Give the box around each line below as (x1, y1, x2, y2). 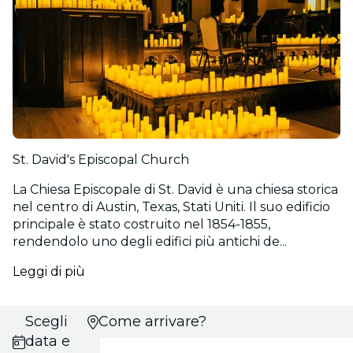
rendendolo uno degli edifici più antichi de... (13, 234, 287, 250)
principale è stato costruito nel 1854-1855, (13, 217, 270, 232)
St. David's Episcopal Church (13, 152, 189, 168)
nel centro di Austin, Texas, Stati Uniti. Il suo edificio (13, 199, 330, 215)
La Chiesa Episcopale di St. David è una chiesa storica (13, 182, 338, 198)
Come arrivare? (98, 313, 206, 331)
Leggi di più (13, 264, 85, 280)
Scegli (24, 313, 68, 331)
